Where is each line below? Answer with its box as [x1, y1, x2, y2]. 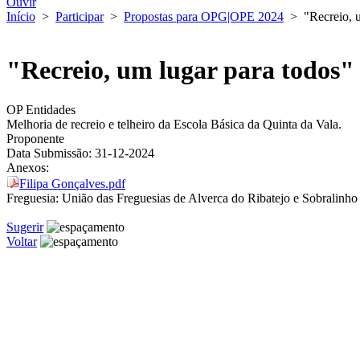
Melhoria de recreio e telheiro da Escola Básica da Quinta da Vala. [6, 117, 342, 131]
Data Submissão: [6, 145, 92, 160]
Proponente [6, 131, 64, 145]
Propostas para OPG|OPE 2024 [124, 10, 284, 23]
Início [6, 10, 35, 23]
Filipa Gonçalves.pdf [19, 176, 125, 190]
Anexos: [6, 160, 49, 174]
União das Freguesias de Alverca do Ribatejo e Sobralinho [62, 190, 358, 205]
